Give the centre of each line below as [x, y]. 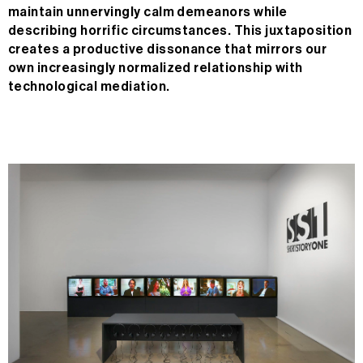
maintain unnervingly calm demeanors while [148, 13]
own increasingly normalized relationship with [156, 68]
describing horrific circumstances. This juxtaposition [180, 31]
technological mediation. [89, 87]
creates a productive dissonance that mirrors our [168, 50]
